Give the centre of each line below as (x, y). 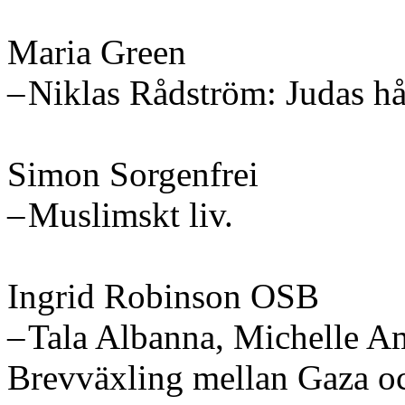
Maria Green (97, 52)
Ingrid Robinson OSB (163, 296)
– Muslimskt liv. (120, 214)
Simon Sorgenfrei (133, 174)
